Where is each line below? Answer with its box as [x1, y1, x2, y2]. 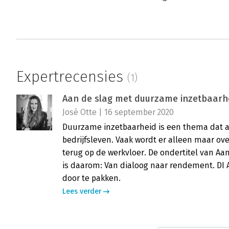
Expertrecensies [16, 67, 127, 86]
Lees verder [62, 187, 101, 196]
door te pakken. [62, 173, 121, 184]
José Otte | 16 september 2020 [62, 107, 174, 118]
